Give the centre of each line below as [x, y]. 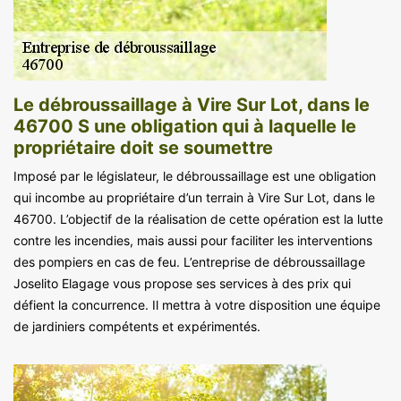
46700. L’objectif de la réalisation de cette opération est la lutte [198, 218]
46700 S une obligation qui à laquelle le [185, 126]
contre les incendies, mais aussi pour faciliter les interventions [193, 240]
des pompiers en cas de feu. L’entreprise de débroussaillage [189, 261]
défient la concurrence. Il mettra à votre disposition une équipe [197, 304]
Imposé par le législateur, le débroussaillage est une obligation [195, 175]
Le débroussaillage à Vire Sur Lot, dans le [192, 104]
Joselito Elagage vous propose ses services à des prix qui [182, 283]
